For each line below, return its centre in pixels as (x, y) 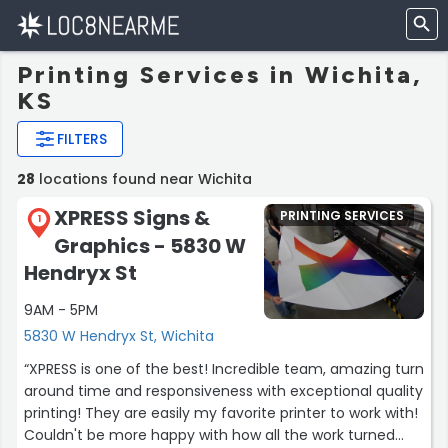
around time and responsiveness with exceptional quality (223, 390)
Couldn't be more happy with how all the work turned (209, 434)
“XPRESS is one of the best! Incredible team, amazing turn (224, 368)
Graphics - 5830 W (150, 245)
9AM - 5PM (61, 309)
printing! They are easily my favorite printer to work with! (221, 412)
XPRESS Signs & (132, 218)
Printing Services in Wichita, (220, 74)
